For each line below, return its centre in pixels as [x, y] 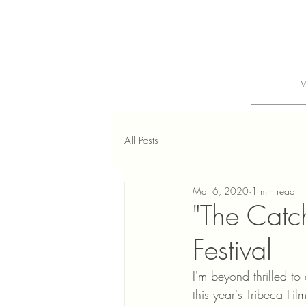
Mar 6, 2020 [221, 191]
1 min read [273, 191]
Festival [232, 250]
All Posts [141, 141]
